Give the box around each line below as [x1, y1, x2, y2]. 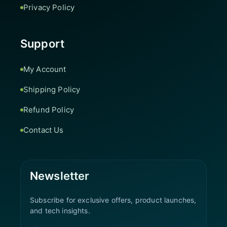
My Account [23, 64, 66, 74]
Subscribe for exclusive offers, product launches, [30, 196, 197, 204]
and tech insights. [30, 206, 90, 215]
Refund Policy [23, 105, 74, 115]
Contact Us [23, 125, 64, 135]
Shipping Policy [23, 85, 81, 94]
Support [20, 37, 65, 50]
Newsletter [30, 169, 90, 182]
